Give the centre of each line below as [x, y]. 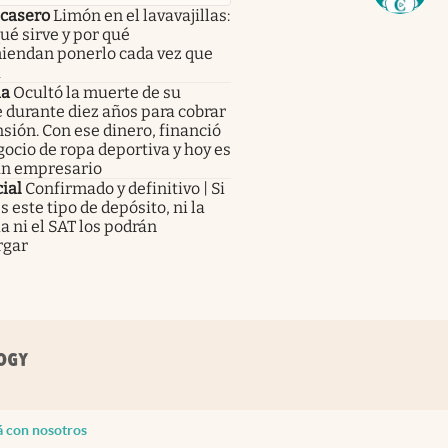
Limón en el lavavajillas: [141, 15]
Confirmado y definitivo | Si [124, 188]
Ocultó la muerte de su [96, 92]
